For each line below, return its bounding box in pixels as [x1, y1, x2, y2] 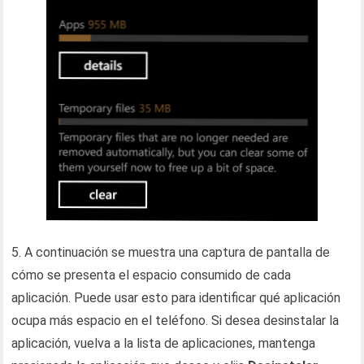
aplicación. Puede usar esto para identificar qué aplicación [11, 290, 341, 305]
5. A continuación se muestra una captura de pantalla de [11, 245, 331, 260]
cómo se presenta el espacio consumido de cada [11, 267, 292, 283]
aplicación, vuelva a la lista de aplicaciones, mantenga [11, 336, 316, 351]
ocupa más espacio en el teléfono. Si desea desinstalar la [11, 313, 340, 328]
